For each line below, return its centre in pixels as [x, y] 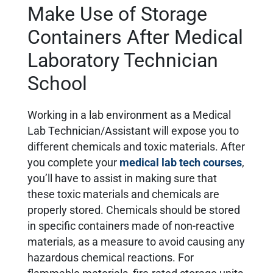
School [57, 84]
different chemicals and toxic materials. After [136, 147]
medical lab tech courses [181, 163]
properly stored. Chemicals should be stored [134, 211]
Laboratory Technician [123, 61]
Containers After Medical [135, 37]
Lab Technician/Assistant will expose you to [133, 131]
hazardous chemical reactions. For [111, 258]
